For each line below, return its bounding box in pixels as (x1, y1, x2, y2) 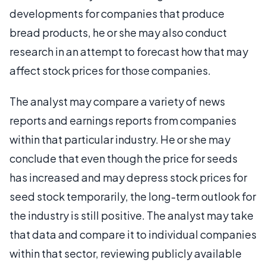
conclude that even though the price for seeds (9, 151, 237, 165)
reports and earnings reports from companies (9, 113, 236, 127)
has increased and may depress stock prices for (9, 170, 247, 184)
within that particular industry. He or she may (9, 132, 230, 146)
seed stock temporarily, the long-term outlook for (9, 189, 256, 203)
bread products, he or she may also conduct (9, 25, 227, 39)
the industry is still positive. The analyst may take (9, 208, 254, 222)
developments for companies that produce (9, 6, 224, 20)
